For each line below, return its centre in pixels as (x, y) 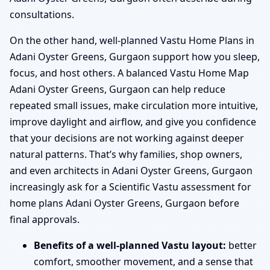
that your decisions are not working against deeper (127, 138)
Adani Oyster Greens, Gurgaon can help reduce (118, 89)
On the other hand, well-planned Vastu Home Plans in (132, 41)
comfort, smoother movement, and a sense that (143, 262)
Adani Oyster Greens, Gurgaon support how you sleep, (135, 57)
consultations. (42, 15)
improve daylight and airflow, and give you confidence (133, 122)
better (241, 246)
